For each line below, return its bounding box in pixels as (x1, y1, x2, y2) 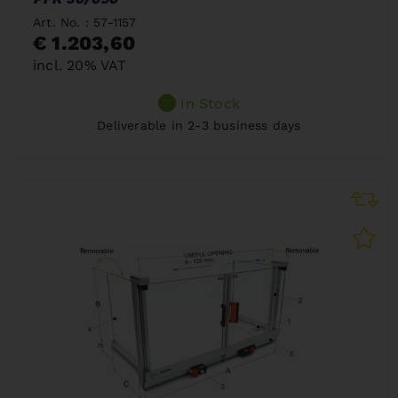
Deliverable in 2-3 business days (97, 117, 301, 132)
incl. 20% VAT (33, 56, 127, 74)
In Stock (180, 94, 240, 112)
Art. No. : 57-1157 (33, 14, 137, 29)
